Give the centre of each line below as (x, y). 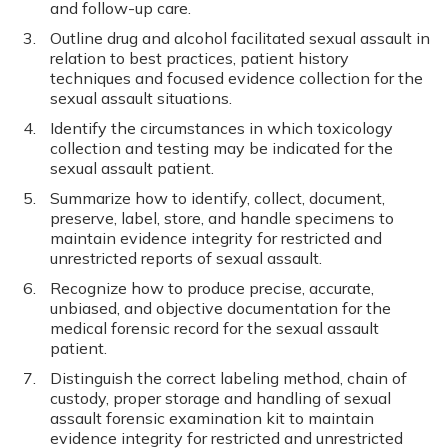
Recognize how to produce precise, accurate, (212, 288)
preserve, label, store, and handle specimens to (222, 218)
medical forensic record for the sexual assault (214, 328)
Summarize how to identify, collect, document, (217, 198)
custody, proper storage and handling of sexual (220, 398)
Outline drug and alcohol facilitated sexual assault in (240, 38)
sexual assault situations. (141, 98)
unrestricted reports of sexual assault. (186, 258)
